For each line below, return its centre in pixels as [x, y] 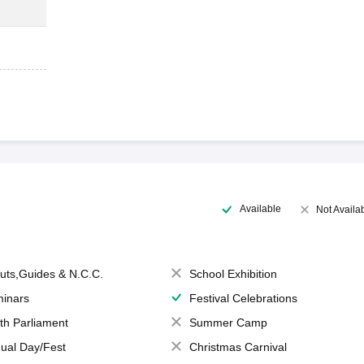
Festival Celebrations [243, 298]
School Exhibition [233, 273]
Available [260, 209]
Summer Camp [228, 322]
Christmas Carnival [238, 347]
